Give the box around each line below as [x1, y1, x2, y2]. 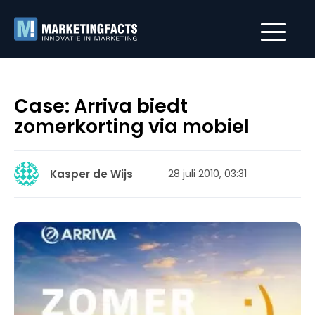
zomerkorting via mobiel [14, 113, 250, 139]
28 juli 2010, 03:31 [168, 167, 247, 181]
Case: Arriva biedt [14, 93, 188, 119]
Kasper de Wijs [50, 167, 133, 181]
